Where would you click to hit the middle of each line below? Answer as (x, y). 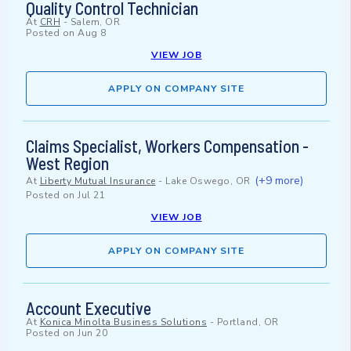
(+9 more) (279, 181)
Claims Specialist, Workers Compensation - (167, 146)
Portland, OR (248, 322)
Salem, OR (95, 22)
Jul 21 (91, 195)
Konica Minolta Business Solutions (123, 322)
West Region (67, 163)
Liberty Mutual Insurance (98, 181)
